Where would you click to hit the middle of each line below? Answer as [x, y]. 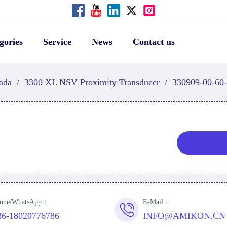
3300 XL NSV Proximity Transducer [92, 82]
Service [57, 42]
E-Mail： [157, 202]
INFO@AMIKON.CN [184, 216]
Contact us [154, 42]
